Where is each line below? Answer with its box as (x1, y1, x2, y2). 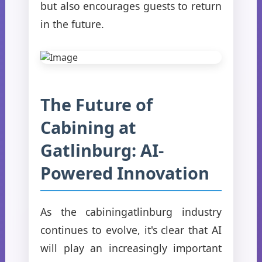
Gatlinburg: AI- (40, 138, 164, 161)
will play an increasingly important (40, 240, 222, 255)
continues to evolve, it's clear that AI (40, 222, 222, 237)
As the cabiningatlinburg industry (40, 204, 222, 219)
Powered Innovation (40, 161, 209, 184)
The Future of (40, 92, 153, 116)
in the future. (40, 16, 104, 31)
